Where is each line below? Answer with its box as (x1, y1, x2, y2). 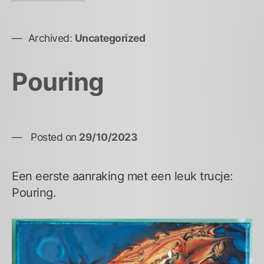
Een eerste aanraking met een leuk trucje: (12, 169, 233, 183)
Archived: (28, 32, 72, 45)
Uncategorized (74, 32, 145, 45)
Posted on (31, 130, 79, 143)
